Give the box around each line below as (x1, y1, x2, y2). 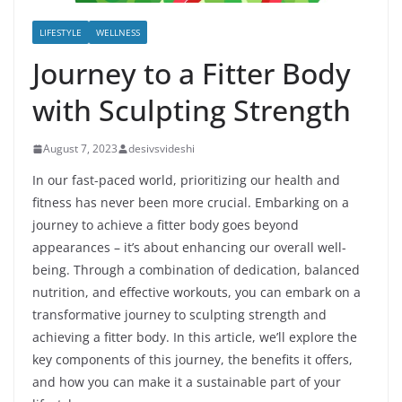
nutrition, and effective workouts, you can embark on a (32, 284, 361, 301)
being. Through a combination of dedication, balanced (32, 261, 360, 279)
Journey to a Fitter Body (32, 54, 351, 93)
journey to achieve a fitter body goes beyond (32, 216, 299, 234)
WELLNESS (96, 26, 140, 39)
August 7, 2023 (43, 141, 118, 157)
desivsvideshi (128, 141, 195, 157)
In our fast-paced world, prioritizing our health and (32, 171, 340, 189)
